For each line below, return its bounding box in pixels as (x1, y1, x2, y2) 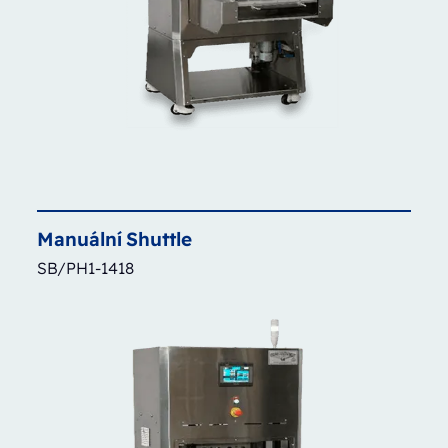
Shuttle (125, 226, 192, 251)
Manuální (36, 226, 122, 251)
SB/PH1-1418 (36, 257, 134, 278)
